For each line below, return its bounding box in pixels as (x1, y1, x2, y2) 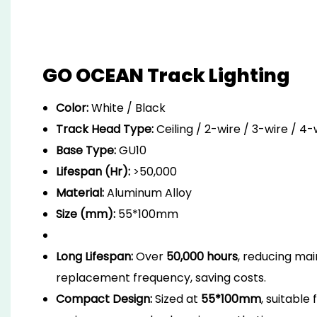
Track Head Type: (56, 120, 154, 137)
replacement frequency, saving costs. (56, 269, 267, 286)
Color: (56, 99, 89, 116)
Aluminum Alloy (104, 184, 192, 201)
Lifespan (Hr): (56, 163, 131, 180)
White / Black (88, 99, 166, 116)
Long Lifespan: (56, 248, 134, 265)
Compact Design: (56, 290, 153, 307)
